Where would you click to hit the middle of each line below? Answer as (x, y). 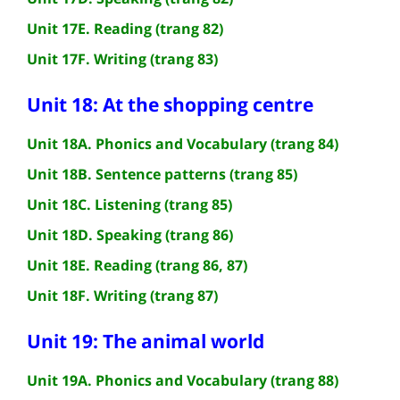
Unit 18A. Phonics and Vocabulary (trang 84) (183, 143)
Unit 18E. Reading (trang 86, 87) (137, 265)
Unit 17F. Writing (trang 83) (122, 58)
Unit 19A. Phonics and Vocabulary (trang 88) (183, 380)
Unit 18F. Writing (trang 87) (122, 295)
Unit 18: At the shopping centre (170, 104)
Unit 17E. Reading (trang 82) (125, 28)
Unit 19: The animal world (146, 341)
